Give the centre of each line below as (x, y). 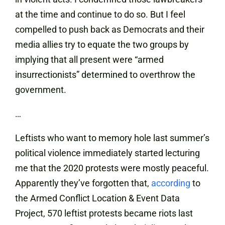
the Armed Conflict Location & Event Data (97, 198)
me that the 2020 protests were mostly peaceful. (112, 168)
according (171, 183)
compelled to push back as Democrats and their (110, 29)
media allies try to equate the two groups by (102, 44)
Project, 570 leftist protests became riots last (104, 213)
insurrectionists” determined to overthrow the (105, 75)
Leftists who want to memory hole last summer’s (112, 138)
